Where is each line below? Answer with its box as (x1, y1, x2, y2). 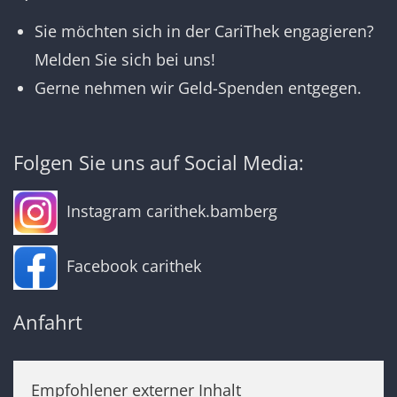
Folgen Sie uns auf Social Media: (13, 149, 304, 175)
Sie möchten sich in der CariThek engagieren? (35, 19, 374, 42)
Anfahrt (13, 308, 82, 335)
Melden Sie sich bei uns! (35, 48, 215, 70)
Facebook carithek (58, 254, 201, 276)
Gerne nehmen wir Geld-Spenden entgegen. (35, 76, 362, 98)
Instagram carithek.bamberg (58, 199, 282, 222)
